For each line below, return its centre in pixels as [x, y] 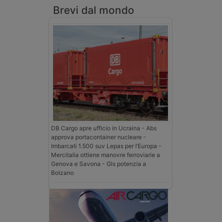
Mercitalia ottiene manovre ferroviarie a [106, 155]
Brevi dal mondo [94, 10]
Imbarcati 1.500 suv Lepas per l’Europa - [106, 146]
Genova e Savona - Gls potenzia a [99, 164]
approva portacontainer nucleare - [99, 137]
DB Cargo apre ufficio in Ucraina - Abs [104, 128]
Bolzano [62, 172]
